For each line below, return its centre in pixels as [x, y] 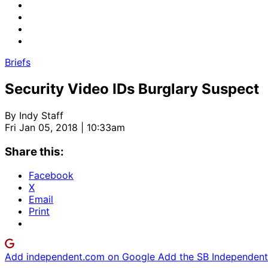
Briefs [18, 62]
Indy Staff [41, 115]
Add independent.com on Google [81, 257]
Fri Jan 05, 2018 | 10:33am [65, 127]
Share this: [34, 151]
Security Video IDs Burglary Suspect [132, 89]
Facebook [51, 176]
